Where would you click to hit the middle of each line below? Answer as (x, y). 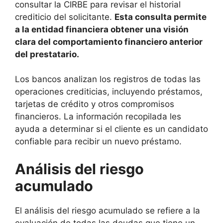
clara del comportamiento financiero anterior (109, 42)
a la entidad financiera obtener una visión (102, 29)
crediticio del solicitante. (65, 17)
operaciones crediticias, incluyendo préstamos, (109, 92)
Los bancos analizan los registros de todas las (108, 79)
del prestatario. (47, 54)
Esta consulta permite (161, 17)
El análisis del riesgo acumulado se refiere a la (108, 210)
